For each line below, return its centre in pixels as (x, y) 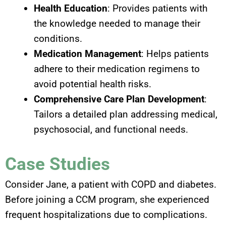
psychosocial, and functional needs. (111, 130)
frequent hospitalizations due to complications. (106, 214)
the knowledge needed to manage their (117, 24)
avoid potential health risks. (93, 84)
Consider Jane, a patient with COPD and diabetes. (111, 184)
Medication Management (88, 54)
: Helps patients (175, 54)
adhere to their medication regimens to (117, 69)
